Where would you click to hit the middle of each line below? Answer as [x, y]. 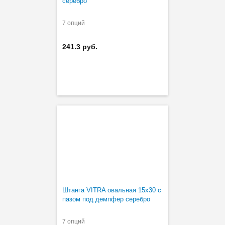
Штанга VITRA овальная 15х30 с [112, 190]
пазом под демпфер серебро [106, 199]
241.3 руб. [80, 46]
